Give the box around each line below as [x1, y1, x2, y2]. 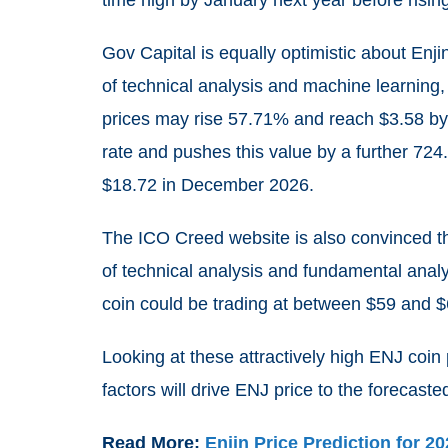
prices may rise [102, 109, 228, 129]
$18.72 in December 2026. [102, 175, 314, 195]
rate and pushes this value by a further [102, 142, 413, 162]
